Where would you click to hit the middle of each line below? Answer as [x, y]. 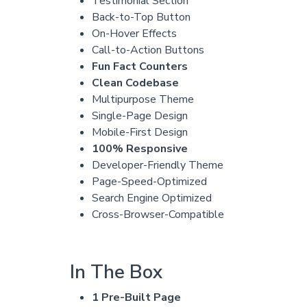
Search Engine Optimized [151, 198]
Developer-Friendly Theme [157, 165]
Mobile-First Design [139, 132]
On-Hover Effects [134, 33]
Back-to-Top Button [141, 17]
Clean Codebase [135, 83]
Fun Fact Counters [139, 66]
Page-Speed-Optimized [149, 181]
